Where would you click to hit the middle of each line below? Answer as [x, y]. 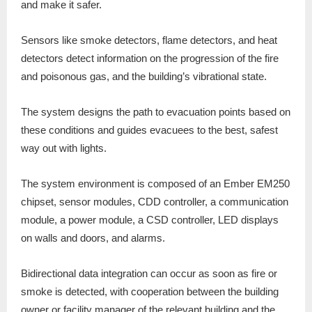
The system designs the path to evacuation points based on [156, 112]
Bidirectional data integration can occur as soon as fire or [149, 274]
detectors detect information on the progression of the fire [150, 58]
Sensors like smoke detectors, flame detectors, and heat [149, 40]
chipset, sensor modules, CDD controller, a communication [155, 202]
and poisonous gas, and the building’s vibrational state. [144, 77]
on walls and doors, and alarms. [93, 238]
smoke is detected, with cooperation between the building [150, 292]
